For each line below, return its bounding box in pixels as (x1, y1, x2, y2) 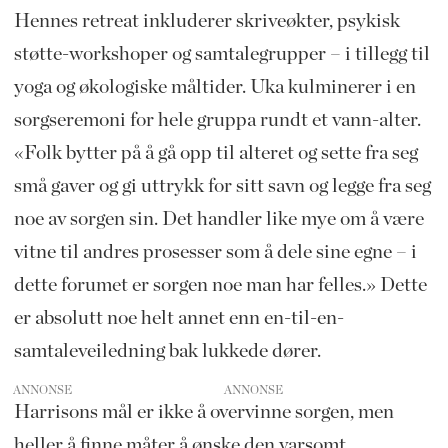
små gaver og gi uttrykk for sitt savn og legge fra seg (13, 176, 431, 197)
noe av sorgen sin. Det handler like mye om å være (13, 209, 424, 230)
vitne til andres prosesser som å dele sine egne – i (13, 242, 417, 263)
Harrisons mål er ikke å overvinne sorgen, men (13, 402, 394, 423)
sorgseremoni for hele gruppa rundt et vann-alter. (13, 110, 421, 131)
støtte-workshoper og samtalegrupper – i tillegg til (13, 44, 430, 65)
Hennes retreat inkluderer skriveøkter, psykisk (13, 11, 400, 32)
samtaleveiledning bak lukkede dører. (13, 341, 321, 362)
